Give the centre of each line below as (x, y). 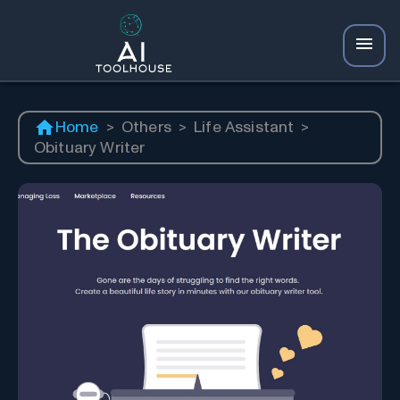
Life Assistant (244, 128)
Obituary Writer (90, 148)
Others (146, 128)
